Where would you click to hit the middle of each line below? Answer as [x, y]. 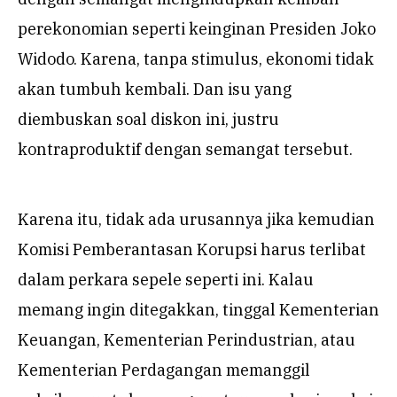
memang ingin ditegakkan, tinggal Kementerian [198, 309]
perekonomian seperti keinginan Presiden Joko [197, 28]
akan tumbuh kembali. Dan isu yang [155, 89]
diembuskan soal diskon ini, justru [148, 119]
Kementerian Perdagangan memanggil [164, 370]
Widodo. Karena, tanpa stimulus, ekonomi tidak [196, 58]
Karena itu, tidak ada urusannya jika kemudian [196, 219]
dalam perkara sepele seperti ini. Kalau [166, 279]
